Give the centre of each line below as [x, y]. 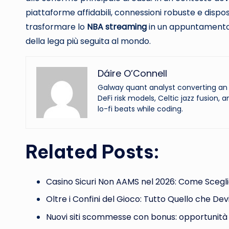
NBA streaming [117, 27]
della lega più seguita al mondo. [88, 41]
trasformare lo [56, 27]
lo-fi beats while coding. [140, 109]
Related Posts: [93, 152]
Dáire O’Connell [132, 73]
